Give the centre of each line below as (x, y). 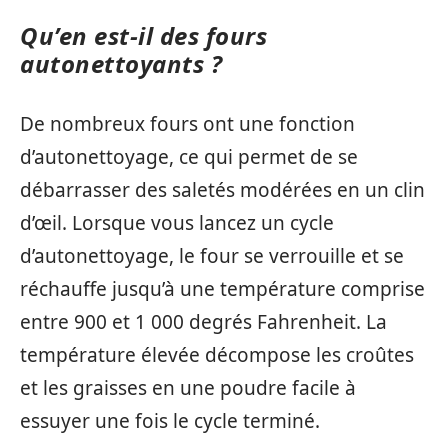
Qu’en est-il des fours (143, 35)
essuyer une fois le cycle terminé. (170, 421)
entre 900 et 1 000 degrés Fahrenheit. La (203, 322)
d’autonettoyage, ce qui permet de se (189, 157)
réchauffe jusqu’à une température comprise (222, 289)
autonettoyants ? (121, 63)
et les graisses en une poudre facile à (188, 388)
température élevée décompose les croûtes (217, 355)
